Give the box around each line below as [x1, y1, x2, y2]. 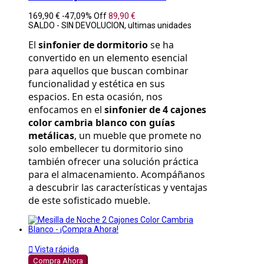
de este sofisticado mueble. [28, 193, 150, 207]
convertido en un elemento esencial [28, 51, 187, 64]
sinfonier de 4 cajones [104, 103, 206, 116]
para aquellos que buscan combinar [28, 64, 189, 77]
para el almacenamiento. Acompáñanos [28, 167, 205, 181]
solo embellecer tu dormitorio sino [28, 141, 183, 155]
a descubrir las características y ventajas [28, 180, 207, 194]
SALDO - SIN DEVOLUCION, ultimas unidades [28, 20, 192, 30]
